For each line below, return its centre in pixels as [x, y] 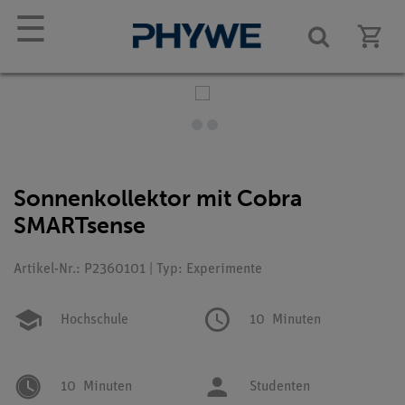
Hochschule [94, 320]
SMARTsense [80, 226]
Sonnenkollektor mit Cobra [158, 198]
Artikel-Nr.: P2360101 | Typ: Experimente [138, 269]
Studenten [280, 387]
